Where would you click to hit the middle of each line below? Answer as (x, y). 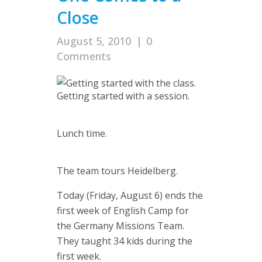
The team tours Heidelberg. (117, 171)
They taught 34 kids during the (125, 241)
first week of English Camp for (123, 211)
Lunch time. (82, 133)
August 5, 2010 (94, 41)
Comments (84, 56)
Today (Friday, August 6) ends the (130, 195)
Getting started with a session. (123, 96)
